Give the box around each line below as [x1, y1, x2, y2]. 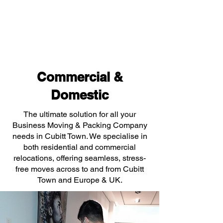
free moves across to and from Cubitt [15, 164, 144, 174]
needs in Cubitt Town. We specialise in [12, 131, 147, 141]
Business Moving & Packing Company [12, 120, 147, 130]
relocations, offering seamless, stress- [13, 153, 146, 163]
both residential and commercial [23, 142, 136, 152]
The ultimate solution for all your [23, 110, 136, 119]
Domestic [51, 87, 109, 103]
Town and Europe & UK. [37, 175, 122, 185]
